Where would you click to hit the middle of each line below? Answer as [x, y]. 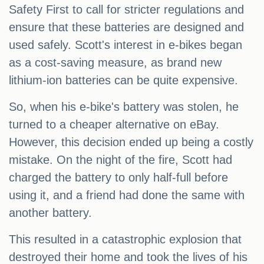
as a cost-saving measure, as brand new [115, 63]
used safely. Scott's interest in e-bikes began [126, 45]
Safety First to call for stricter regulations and [126, 10]
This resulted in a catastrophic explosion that [125, 240]
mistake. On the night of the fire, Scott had [121, 160]
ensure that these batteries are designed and [126, 27]
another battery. [50, 213]
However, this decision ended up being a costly [131, 142]
